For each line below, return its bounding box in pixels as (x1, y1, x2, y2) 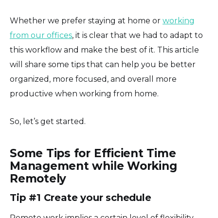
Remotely (10, 171, 67, 185)
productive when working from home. (10, 89, 159, 98)
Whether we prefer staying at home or (10, 16, 163, 25)
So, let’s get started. (10, 116, 86, 126)
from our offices (10, 30, 72, 40)
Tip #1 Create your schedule (10, 191, 151, 203)
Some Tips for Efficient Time (10, 146, 176, 160)
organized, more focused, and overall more (10, 74, 177, 84)
